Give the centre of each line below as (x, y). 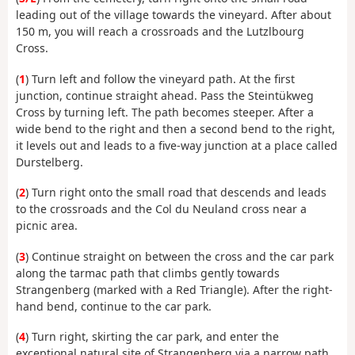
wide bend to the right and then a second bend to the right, (176, 128)
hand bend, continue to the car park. (114, 306)
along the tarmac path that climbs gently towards (148, 273)
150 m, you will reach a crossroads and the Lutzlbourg (160, 32)
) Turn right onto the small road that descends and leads (176, 193)
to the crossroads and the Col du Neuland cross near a (161, 209)
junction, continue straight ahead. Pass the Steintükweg (165, 95)
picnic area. (47, 226)
